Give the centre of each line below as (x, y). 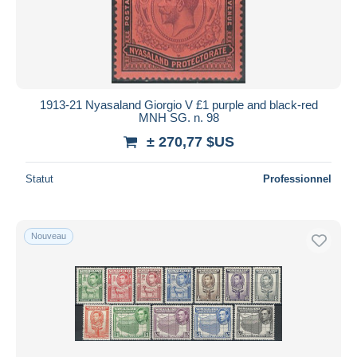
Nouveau (49, 235)
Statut (39, 178)
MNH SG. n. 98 (178, 117)
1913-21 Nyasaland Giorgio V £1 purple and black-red (178, 104)
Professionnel (297, 178)
